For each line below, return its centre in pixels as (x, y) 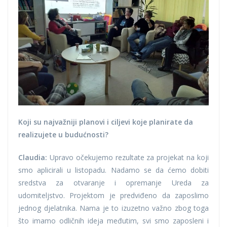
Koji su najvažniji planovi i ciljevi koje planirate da (106, 122)
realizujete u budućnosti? (63, 135)
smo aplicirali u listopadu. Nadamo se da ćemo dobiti (113, 170)
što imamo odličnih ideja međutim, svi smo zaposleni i (113, 221)
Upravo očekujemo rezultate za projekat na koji (128, 158)
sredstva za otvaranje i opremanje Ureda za (113, 183)
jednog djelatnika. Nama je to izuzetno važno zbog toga (113, 208)
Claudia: (33, 158)
